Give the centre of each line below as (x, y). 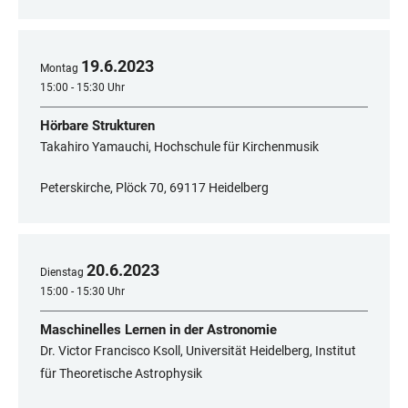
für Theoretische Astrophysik (121, 374)
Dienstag (62, 273)
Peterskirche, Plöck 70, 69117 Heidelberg (154, 188)
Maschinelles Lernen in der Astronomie (158, 330)
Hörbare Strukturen (97, 126)
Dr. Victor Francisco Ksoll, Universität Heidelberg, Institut (198, 351)
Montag (59, 69)
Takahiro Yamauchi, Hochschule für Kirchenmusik (179, 147)
